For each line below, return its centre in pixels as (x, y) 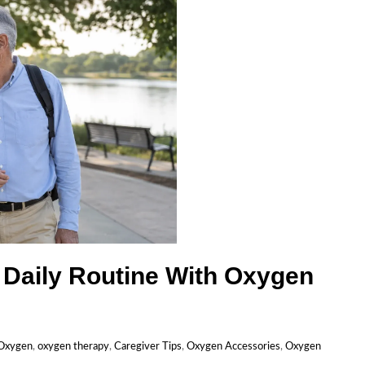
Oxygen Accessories (233, 347)
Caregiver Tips (148, 347)
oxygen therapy (73, 347)
